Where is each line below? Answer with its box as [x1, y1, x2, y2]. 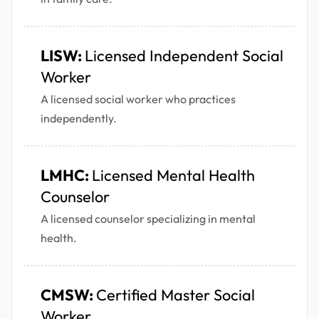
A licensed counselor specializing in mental [41, 211, 256, 226]
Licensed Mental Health [92, 165, 255, 186]
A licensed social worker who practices [41, 92, 236, 107]
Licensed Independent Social [85, 46, 283, 66]
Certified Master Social [96, 285, 255, 305]
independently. [41, 111, 117, 126]
